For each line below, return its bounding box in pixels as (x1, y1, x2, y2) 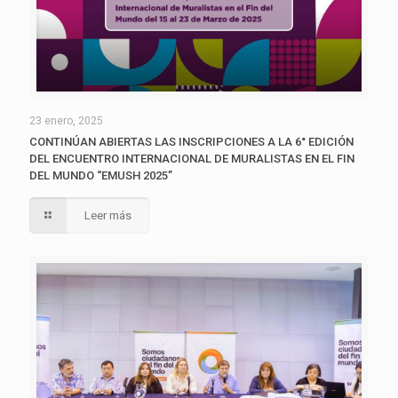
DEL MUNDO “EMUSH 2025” (29, 169, 172, 183)
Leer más (84, 209, 132, 223)
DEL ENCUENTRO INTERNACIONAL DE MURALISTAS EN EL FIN (29, 152, 354, 166)
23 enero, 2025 (29, 115, 103, 128)
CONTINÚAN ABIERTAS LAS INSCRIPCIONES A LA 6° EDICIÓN (29, 135, 354, 149)
